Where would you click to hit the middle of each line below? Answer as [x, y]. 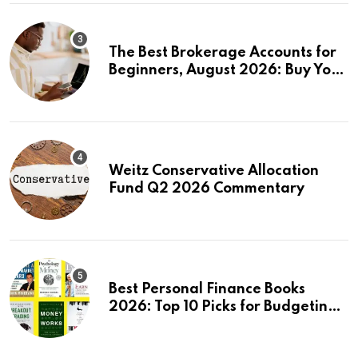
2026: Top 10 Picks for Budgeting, [225, 307]
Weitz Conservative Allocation [214, 171]
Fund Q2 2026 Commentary [207, 189]
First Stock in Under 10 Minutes [215, 88]
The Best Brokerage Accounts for [223, 53]
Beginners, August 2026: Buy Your [227, 71]
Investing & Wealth [175, 325]
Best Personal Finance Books [207, 290]
